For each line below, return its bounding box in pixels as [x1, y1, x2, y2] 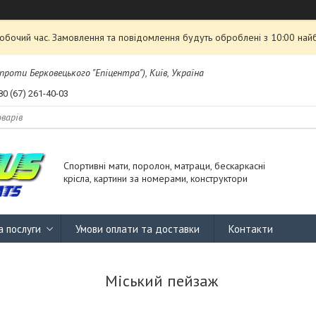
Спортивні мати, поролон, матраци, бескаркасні [63, 159, 265, 173]
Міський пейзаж [105, 271, 218, 291]
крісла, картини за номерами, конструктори [63, 172, 248, 186]
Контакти [229, 221, 273, 236]
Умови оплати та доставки [75, 221, 200, 236]
